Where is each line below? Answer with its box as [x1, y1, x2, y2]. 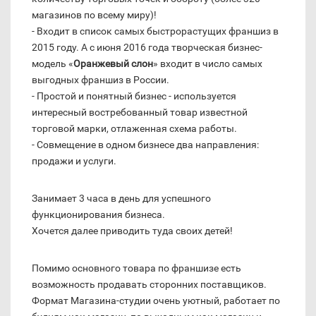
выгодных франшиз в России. [32, 74, 169, 86]
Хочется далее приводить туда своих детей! [32, 225, 233, 237]
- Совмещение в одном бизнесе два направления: [32, 139, 259, 151]
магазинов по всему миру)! [32, 9, 157, 21]
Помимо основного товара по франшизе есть [32, 262, 241, 274]
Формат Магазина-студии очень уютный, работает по [32, 295, 280, 307]
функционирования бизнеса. [32, 209, 165, 221]
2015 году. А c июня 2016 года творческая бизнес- [32, 42, 262, 54]
